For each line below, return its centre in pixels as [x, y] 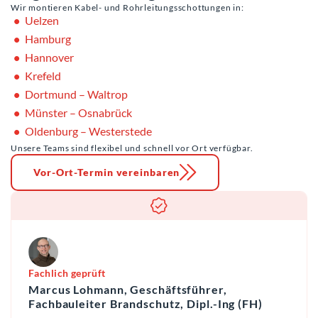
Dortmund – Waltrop [76, 94]
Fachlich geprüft [67, 273]
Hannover [49, 57]
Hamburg [48, 38]
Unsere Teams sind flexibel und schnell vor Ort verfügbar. [132, 148]
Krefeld [43, 75]
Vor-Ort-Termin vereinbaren [107, 172]
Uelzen [42, 20]
